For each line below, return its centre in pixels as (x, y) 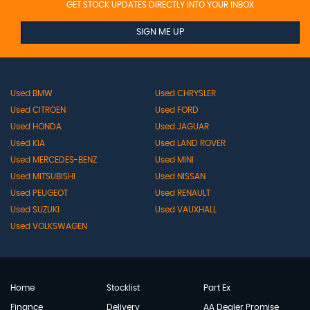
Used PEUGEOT (39, 193)
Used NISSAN (180, 176)
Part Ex (217, 288)
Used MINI (174, 159)
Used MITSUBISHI (43, 176)
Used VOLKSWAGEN (49, 226)
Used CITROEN (38, 110)
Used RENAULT (182, 193)
